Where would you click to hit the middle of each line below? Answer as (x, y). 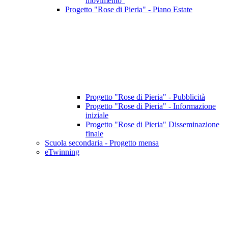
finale (94, 134)
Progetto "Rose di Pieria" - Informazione (151, 106)
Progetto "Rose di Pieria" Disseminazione (152, 125)
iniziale (97, 116)
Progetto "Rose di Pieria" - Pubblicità (145, 97)
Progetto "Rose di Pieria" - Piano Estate (129, 10)
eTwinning (62, 152)
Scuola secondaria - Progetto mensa (102, 143)
